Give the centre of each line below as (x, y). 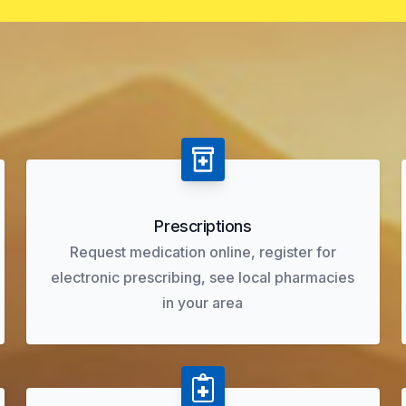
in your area (203, 303)
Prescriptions (203, 226)
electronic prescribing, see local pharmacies (203, 277)
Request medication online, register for (203, 252)
